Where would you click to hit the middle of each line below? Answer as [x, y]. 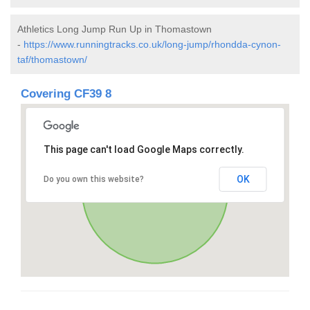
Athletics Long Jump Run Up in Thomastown [115, 29]
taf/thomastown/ [52, 59]
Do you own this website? [93, 179]
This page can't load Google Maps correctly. [144, 149]
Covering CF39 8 [66, 93]
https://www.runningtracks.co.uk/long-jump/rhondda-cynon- [152, 44]
